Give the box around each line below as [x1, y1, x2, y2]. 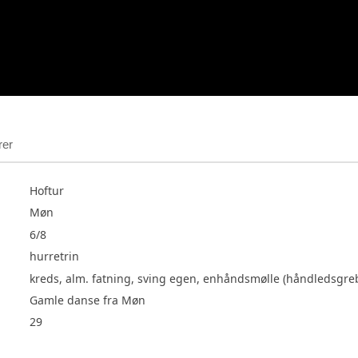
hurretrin [30, 249, 80, 265]
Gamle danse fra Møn [30, 292, 146, 308]
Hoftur [30, 183, 65, 199]
